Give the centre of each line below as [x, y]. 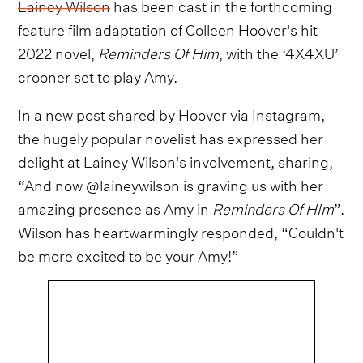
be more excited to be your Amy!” [129, 254]
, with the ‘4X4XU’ [279, 52]
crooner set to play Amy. [98, 75]
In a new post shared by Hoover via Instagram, [172, 113]
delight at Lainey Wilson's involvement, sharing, [176, 160]
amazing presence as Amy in [115, 207]
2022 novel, [58, 52]
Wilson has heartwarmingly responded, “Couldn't [181, 231]
